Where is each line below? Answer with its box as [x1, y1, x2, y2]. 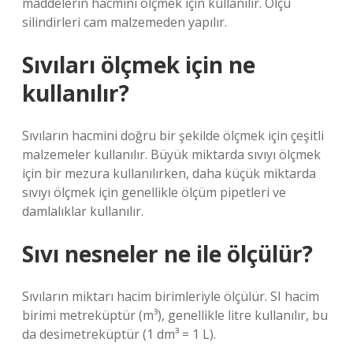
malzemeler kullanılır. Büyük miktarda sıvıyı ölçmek [22, 146, 321, 163]
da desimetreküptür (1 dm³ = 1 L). [22, 325, 216, 343]
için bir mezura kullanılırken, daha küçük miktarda [22, 165, 316, 182]
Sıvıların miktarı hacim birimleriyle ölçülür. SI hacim [22, 288, 319, 305]
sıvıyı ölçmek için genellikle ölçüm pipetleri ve [22, 184, 286, 201]
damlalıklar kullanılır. [22, 203, 143, 220]
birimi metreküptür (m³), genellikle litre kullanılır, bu [22, 307, 328, 324]
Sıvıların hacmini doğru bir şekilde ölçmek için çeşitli [22, 127, 324, 144]
